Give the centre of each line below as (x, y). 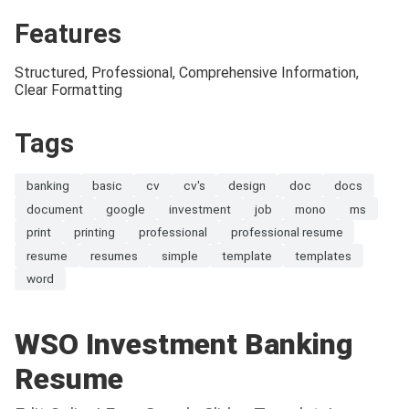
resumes (115, 255)
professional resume (287, 232)
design (247, 185)
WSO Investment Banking (184, 345)
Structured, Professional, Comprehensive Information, (187, 73)
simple (179, 255)
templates (324, 255)
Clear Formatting (68, 90)
